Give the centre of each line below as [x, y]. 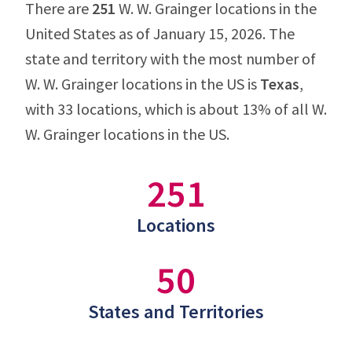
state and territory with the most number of [170, 59]
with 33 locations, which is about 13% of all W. [176, 109]
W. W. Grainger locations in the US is [143, 84]
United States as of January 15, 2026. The [160, 33]
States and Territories [176, 312]
